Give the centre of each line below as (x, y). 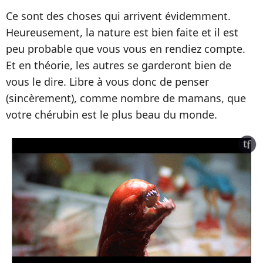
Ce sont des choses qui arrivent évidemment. (118, 16)
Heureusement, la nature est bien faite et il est (122, 32)
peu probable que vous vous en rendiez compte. (126, 48)
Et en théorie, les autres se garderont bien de (119, 65)
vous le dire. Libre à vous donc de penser (107, 81)
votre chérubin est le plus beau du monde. (112, 114)
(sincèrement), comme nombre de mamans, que (126, 98)
